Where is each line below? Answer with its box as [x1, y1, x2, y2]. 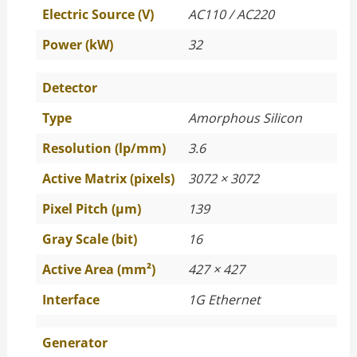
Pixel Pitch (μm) [41, 200, 141, 218]
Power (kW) [41, 36, 113, 53]
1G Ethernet [187, 291, 261, 308]
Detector [41, 79, 97, 96]
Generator [41, 334, 108, 351]
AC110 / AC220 [187, 6, 274, 23]
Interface [41, 291, 100, 308]
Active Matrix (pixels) [41, 170, 175, 187]
